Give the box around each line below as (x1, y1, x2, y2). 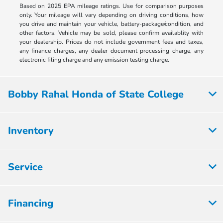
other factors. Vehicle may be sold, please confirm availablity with (19, 28, 204, 37)
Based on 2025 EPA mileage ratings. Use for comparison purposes (19, 1, 204, 10)
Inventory (8, 123, 54, 137)
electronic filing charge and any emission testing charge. (19, 55, 169, 64)
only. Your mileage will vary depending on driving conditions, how (19, 10, 204, 19)
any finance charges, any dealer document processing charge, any (19, 46, 204, 55)
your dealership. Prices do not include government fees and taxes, (19, 37, 204, 46)
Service (8, 160, 43, 174)
